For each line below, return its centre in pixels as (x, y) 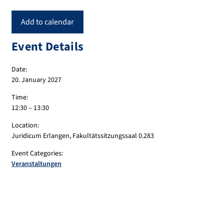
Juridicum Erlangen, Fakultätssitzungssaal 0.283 (83, 136)
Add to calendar (47, 22)
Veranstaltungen (36, 164)
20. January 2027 (36, 80)
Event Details (48, 47)
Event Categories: (37, 154)
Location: (25, 126)
